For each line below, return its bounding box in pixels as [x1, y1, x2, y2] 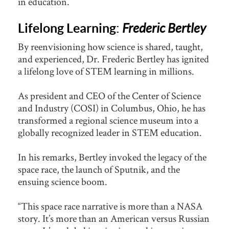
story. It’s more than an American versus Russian [18, 212, 210, 225]
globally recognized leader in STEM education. [18, 126, 203, 140]
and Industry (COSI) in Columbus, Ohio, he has [18, 101, 205, 115]
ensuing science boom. [18, 175, 107, 189]
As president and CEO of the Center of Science [18, 89, 201, 103]
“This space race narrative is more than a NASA [18, 199, 202, 213]
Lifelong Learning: [18, 20, 122, 36]
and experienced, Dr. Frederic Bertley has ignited [18, 52, 209, 66]
